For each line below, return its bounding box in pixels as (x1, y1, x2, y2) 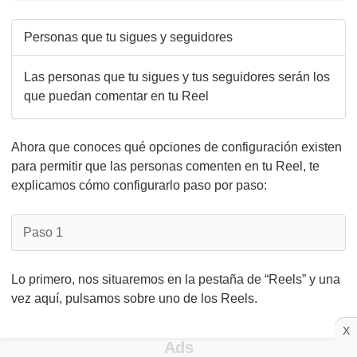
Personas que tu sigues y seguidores (24, 30, 233, 44)
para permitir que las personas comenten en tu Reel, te (11, 159, 320, 173)
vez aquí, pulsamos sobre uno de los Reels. (11, 292, 257, 305)
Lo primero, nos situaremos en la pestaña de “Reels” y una (11, 273, 340, 286)
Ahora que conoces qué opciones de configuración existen (11, 140, 342, 154)
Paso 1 (23, 226, 63, 239)
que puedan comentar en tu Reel (24, 89, 209, 103)
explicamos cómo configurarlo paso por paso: (11, 178, 267, 192)
